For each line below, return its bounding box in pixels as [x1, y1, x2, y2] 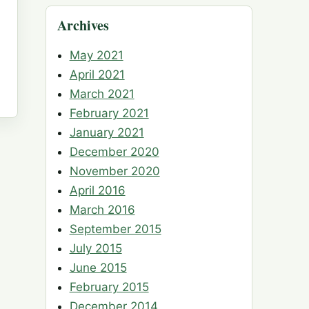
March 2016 [69, 203, 135, 217]
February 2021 [69, 106, 149, 121]
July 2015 [69, 241, 122, 256]
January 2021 [69, 126, 144, 140]
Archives [57, 15, 109, 36]
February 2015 [69, 280, 149, 295]
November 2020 [69, 164, 160, 179]
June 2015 [69, 261, 127, 275]
